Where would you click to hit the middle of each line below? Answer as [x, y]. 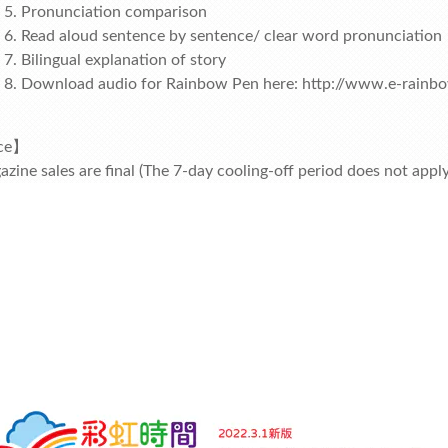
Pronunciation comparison [114, 12]
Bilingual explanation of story [123, 60]
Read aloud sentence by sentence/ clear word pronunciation [231, 36]
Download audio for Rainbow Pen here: [161, 84]
